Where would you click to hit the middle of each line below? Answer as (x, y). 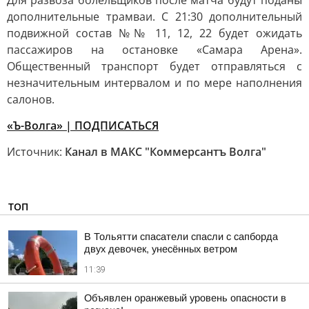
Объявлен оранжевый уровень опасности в (185, 298)
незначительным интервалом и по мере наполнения (154, 83)
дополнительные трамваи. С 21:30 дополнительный (154, 17)
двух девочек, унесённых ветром (161, 249)
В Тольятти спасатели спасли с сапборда (181, 237)
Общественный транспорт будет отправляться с (154, 66)
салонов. (31, 99)
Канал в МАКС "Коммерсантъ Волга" (166, 152)
